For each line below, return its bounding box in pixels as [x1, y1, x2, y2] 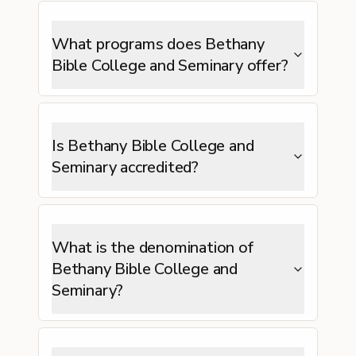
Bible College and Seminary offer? [52, 55, 288, 76]
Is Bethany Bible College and [52, 135, 254, 157]
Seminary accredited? [52, 157, 199, 178]
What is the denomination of [52, 237, 253, 258]
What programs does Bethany [52, 33, 265, 55]
